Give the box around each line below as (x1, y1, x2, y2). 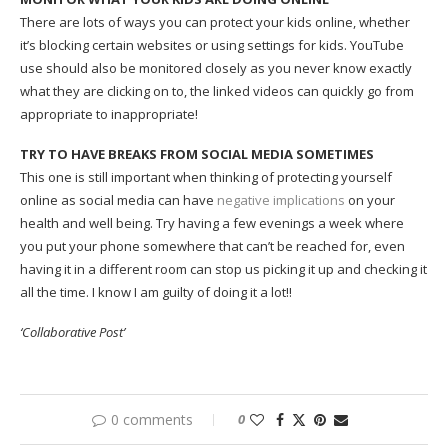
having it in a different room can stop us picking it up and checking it (20, 260, 427, 279)
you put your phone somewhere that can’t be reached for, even (20, 237, 405, 256)
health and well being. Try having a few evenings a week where (20, 214, 404, 233)
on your (345, 191, 395, 210)
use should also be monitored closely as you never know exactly (20, 59, 412, 78)
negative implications (217, 191, 345, 210)
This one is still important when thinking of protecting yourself (20, 168, 392, 187)
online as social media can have (20, 191, 217, 210)
